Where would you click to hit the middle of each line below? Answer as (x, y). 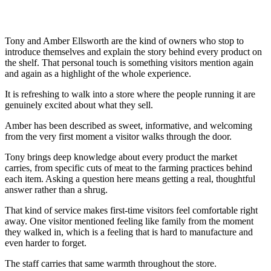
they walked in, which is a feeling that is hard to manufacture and (129, 232)
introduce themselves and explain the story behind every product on (133, 51)
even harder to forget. (46, 243)
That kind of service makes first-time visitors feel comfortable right (131, 210)
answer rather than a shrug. (56, 189)
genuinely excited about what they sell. (79, 105)
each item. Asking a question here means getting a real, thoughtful (130, 178)
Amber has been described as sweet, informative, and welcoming (129, 125)
